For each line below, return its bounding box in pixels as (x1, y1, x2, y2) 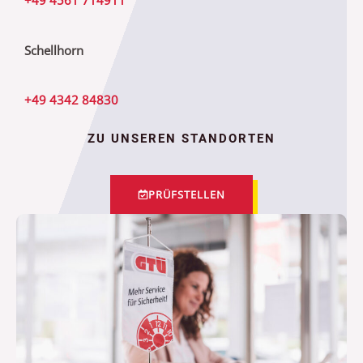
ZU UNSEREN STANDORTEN (88, 130, 275, 146)
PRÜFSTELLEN (147, 186, 225, 202)
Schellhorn (24, 41, 83, 58)
